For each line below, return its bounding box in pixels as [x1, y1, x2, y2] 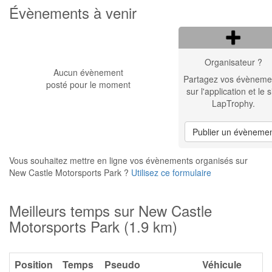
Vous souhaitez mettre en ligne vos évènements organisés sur [9, 154, 248, 166]
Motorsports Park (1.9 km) [9, 216, 177, 237]
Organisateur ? [204, 56, 262, 68]
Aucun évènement [53, 66, 123, 78]
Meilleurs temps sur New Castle [9, 200, 212, 221]
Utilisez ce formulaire [131, 166, 211, 178]
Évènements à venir [9, 2, 137, 23]
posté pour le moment [46, 78, 131, 90]
